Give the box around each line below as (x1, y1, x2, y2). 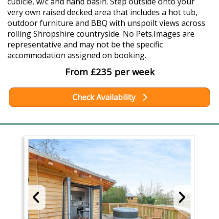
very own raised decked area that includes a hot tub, (7, 7, 197, 18)
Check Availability (72, 92, 137, 103)
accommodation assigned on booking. (7, 50, 146, 61)
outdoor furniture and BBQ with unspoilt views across (7, 18, 205, 28)
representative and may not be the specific (7, 39, 163, 50)
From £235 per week (65, 66, 154, 78)
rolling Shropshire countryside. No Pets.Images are (7, 28, 195, 39)
